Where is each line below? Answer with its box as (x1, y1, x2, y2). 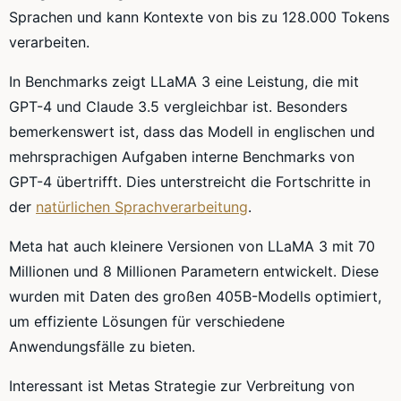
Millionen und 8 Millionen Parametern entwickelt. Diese (9, 262, 379, 281)
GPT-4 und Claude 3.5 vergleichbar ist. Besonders (9, 98, 347, 116)
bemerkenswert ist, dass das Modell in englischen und (9, 123, 375, 141)
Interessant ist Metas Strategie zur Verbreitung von (9, 377, 354, 396)
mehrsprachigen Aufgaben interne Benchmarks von (9, 148, 354, 166)
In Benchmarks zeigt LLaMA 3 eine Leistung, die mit (9, 73, 359, 91)
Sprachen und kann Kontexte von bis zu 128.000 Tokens (9, 8, 389, 27)
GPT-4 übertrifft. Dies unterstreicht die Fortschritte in (9, 173, 371, 192)
